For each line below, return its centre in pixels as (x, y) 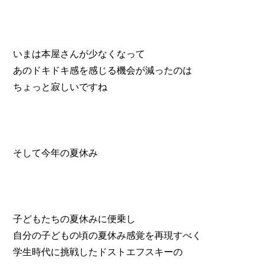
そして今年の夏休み (56, 153)
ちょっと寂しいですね (60, 87)
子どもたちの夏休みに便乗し (75, 219)
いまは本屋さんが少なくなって (79, 54)
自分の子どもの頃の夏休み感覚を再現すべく (108, 235)
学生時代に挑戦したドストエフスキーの (98, 252)
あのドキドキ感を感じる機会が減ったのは (103, 70)
